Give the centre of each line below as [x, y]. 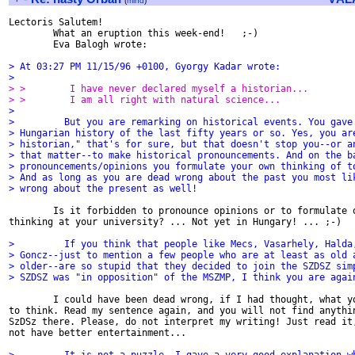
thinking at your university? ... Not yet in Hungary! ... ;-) [175, 222]
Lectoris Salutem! [56, 22]
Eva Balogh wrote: [78, 44]
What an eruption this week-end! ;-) [134, 33]
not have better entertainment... [97, 333]
